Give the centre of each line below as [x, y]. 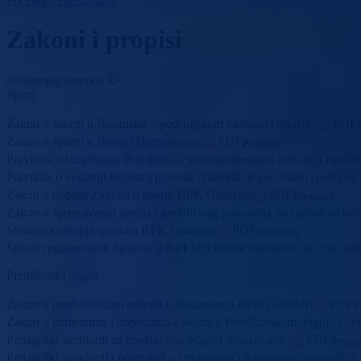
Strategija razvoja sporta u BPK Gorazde [110, 230]
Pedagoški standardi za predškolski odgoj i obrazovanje [147, 339]
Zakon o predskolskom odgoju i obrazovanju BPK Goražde [158, 304]
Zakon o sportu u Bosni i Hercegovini [103, 142]
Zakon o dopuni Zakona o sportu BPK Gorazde [128, 195]
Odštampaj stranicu [55, 81]
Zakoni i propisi [94, 40]
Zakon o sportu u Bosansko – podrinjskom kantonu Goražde [160, 124]
